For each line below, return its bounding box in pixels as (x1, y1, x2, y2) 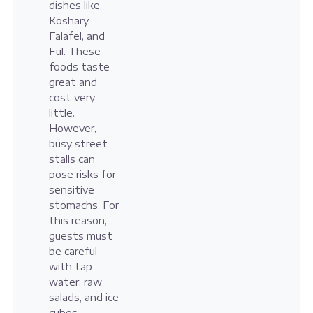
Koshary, (48, 15, 90, 27)
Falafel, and (48, 30, 105, 43)
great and (48, 76, 97, 89)
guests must (48, 230, 112, 242)
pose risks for (48, 168, 116, 181)
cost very (48, 92, 95, 104)
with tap (48, 261, 92, 273)
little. (48, 107, 75, 119)
